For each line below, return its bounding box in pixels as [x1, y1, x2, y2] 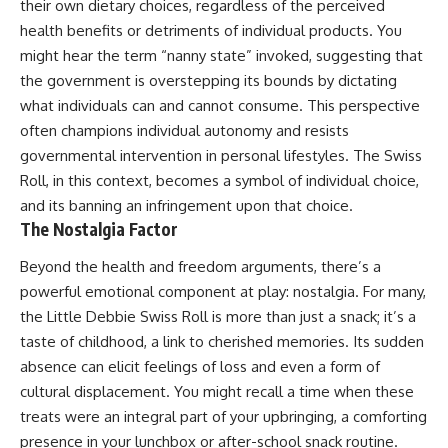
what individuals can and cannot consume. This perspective [20, 95, 420, 115]
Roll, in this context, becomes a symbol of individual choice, [20, 170, 419, 190]
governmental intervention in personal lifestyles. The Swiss [20, 145, 422, 165]
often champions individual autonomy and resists [20, 120, 349, 140]
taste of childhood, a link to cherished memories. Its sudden [20, 332, 424, 352]
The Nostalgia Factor [20, 217, 178, 240]
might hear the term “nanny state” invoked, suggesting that [20, 45, 423, 65]
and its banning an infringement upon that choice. [20, 195, 353, 215]
